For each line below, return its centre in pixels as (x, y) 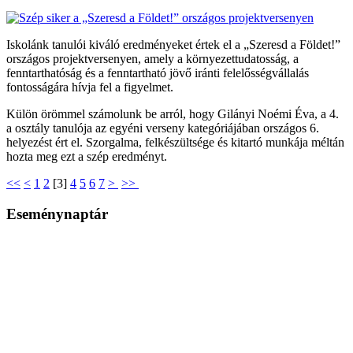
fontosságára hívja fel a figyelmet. (90, 87)
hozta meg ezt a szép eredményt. (87, 156)
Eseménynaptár (57, 214)
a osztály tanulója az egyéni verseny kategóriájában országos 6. (163, 128)
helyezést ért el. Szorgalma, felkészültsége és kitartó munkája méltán (175, 142)
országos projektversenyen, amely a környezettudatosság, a (152, 58)
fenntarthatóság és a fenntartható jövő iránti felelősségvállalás (158, 72)
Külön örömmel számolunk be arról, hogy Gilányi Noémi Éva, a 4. (173, 113)
